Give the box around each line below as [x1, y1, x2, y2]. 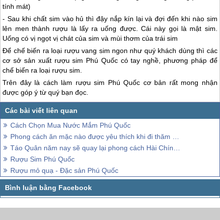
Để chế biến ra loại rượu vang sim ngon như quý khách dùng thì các [2, 46, 218, 55]
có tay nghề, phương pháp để [117, 56, 218, 64]
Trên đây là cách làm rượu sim [2, 78, 108, 86]
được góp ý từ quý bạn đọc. [2, 88, 89, 96]
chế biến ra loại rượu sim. [2, 66, 82, 74]
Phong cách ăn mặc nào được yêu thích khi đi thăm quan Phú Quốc [10, 133, 172, 141]
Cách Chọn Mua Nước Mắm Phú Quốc [10, 121, 131, 130]
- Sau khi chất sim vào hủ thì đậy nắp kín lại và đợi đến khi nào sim [2, 14, 218, 23]
